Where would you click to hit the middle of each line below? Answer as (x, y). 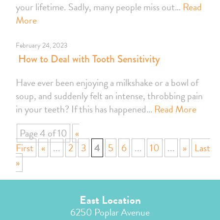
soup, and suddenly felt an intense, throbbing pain (109, 96)
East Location (110, 200)
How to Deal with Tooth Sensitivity (88, 59)
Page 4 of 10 (43, 133)
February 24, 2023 (41, 46)
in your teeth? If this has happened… (85, 109)
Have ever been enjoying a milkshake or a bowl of (107, 83)
